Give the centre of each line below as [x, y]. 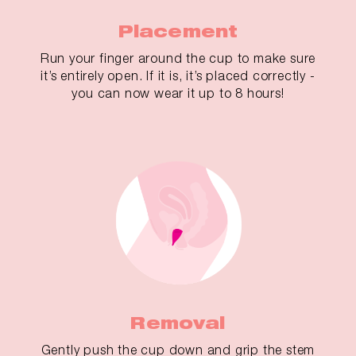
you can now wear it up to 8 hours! [178, 93]
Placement [178, 32]
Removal [178, 323]
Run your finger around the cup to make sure [178, 58]
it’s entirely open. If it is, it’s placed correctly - [178, 76]
